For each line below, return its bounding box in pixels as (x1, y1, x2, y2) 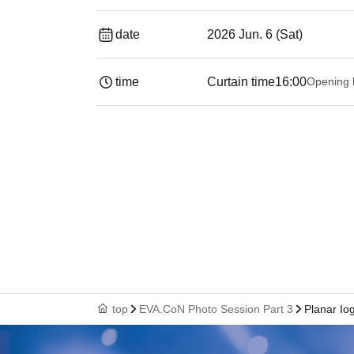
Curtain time (207, 75, 275, 88)
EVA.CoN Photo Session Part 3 (139, 303, 293, 315)
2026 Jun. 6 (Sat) (207, 28, 303, 41)
